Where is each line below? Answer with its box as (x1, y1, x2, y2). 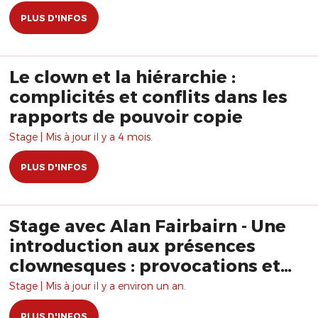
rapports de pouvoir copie (9, 106, 243, 126)
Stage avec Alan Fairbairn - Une (9, 215, 286, 236)
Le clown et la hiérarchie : (9, 66, 236, 87)
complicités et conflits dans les (9, 86, 287, 106)
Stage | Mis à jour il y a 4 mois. (9, 131, 153, 143)
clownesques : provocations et (9, 255, 280, 275)
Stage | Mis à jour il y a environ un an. (9, 280, 186, 292)
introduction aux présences (9, 235, 256, 256)
